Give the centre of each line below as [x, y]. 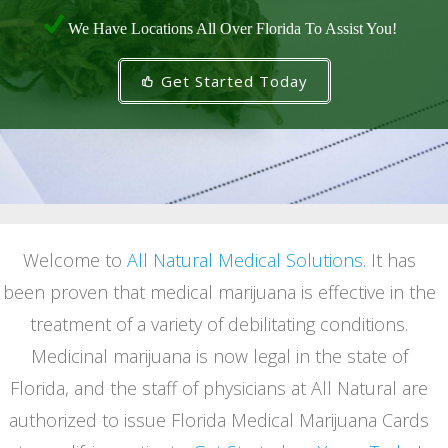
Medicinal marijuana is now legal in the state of [219, 356]
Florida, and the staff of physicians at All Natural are [219, 388]
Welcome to [74, 260]
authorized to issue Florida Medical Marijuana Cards [219, 420]
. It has [389, 260]
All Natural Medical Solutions [244, 260]
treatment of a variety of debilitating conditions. [219, 324]
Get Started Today [231, 81]
